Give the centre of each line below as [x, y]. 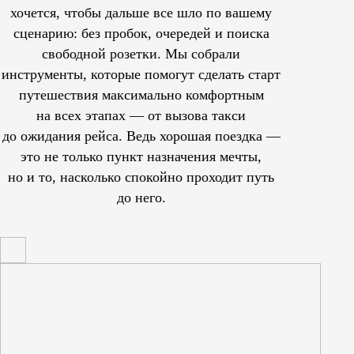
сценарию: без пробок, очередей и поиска [141, 34]
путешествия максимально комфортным [141, 95]
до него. [141, 198]
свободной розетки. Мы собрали [141, 54]
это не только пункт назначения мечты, [141, 157]
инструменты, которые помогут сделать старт [141, 75]
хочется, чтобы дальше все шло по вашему [141, 13]
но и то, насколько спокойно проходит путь [141, 177]
